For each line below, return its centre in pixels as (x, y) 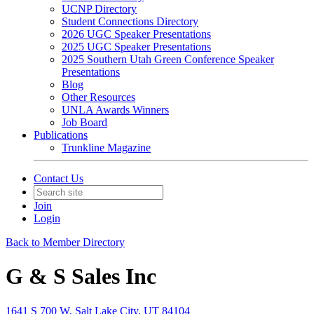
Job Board (84, 122)
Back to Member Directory (65, 242)
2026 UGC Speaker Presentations (136, 34)
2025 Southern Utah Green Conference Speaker (168, 59)
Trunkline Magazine (106, 148)
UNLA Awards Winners (115, 110)
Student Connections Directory (130, 21)
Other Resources (98, 97)
